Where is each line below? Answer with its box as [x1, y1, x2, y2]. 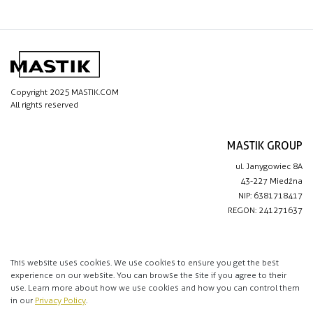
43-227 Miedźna [240, 175, 303, 186]
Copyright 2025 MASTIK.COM [10, 87, 119, 97]
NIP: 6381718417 [238, 190, 303, 201]
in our [10, 295, 35, 305]
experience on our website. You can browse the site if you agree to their [10, 270, 286, 280]
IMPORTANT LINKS [214, 234, 303, 248]
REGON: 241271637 [228, 205, 303, 216]
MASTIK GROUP [227, 139, 303, 152]
